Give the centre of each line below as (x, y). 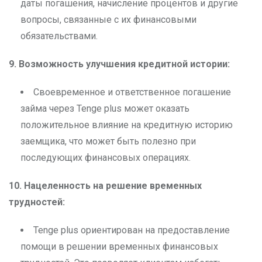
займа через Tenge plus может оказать (105, 109)
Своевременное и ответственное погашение (132, 92)
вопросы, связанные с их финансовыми (108, 20)
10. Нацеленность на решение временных (105, 186)
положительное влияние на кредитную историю (127, 125)
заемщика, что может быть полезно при (108, 142)
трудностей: (37, 202)
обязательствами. (59, 36)
